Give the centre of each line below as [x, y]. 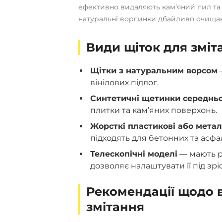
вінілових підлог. [124, 82]
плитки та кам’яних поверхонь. [153, 110]
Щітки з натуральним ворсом [154, 70]
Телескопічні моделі [134, 154]
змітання [115, 207]
